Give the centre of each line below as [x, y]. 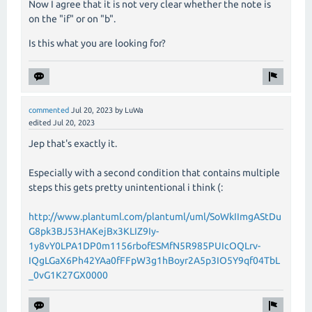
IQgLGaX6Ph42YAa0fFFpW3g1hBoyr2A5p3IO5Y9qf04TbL [154, 260]
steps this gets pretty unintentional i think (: [126, 187]
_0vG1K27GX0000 [68, 275]
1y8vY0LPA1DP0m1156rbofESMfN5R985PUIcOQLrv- [145, 245]
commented [49, 110]
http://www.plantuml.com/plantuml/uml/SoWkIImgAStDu [155, 216]
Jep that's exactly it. [73, 143]
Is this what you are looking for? [97, 43]
